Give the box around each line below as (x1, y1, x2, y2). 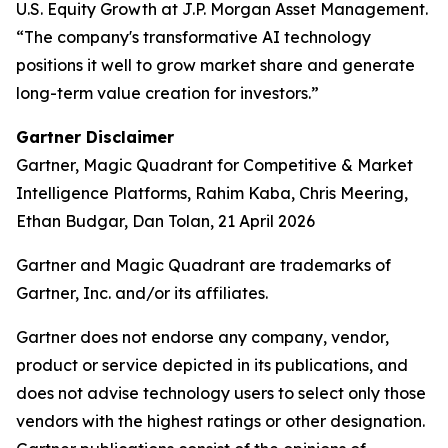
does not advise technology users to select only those (16, 383, 426, 403)
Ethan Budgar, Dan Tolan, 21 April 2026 (16, 211, 315, 231)
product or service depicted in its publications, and (16, 355, 408, 375)
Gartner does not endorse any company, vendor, (16, 327, 389, 347)
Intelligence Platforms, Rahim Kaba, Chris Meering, (16, 183, 408, 203)
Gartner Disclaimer (16, 127, 174, 147)
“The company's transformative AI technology (16, 27, 371, 47)
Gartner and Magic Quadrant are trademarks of (16, 255, 391, 275)
